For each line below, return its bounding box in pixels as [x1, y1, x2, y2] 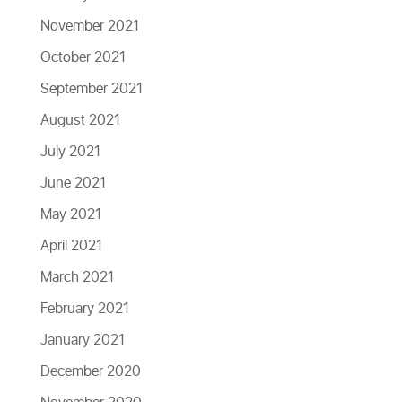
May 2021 [39, 204, 101, 225]
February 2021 [39, 298, 129, 319]
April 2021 [39, 235, 102, 257]
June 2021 [39, 172, 106, 194]
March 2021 [39, 267, 114, 288]
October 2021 [39, 47, 126, 68]
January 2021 [39, 329, 125, 351]
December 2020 [39, 361, 141, 382]
